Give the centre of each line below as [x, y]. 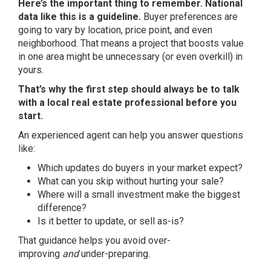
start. [31, 116]
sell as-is [159, 221]
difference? [62, 208]
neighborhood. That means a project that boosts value [131, 44]
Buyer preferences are [191, 17]
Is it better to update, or [88, 221]
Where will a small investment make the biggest [139, 195]
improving [40, 254]
